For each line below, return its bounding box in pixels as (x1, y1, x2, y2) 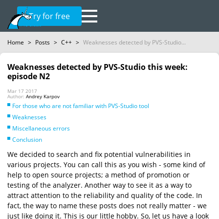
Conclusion (12, 135, 42, 144)
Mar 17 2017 (7, 88, 37, 94)
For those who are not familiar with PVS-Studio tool (12, 102, 149, 110)
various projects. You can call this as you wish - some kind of (7, 160, 205, 169)
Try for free (29, 10, 70, 22)
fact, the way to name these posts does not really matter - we (7, 201, 207, 210)
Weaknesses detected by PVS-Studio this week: (7, 62, 188, 72)
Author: (7, 93, 26, 100)
